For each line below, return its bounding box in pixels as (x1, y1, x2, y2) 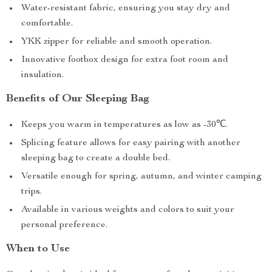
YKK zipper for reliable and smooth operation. (21, 37, 212, 47)
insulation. (21, 70, 64, 80)
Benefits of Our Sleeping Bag (6, 93, 149, 104)
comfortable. (21, 19, 73, 29)
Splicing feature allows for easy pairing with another (21, 138, 240, 148)
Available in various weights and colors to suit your (21, 205, 234, 215)
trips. (21, 187, 42, 197)
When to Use (6, 243, 70, 254)
